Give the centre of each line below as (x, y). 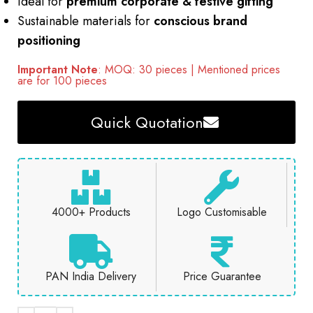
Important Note (58, 70)
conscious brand (201, 21)
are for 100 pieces (62, 81)
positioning (49, 41)
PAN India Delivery (91, 277)
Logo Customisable (221, 212)
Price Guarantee (222, 277)
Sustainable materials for (86, 21)
